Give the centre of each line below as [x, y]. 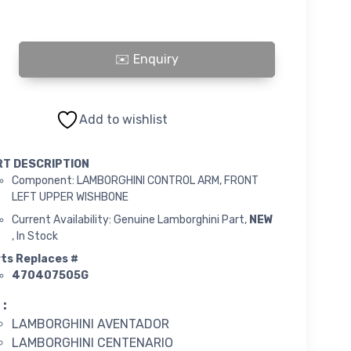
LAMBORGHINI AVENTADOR [90, 324]
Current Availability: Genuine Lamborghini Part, [130, 219]
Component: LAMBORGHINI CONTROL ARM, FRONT [135, 180]
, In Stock [34, 236]
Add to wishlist [124, 119]
